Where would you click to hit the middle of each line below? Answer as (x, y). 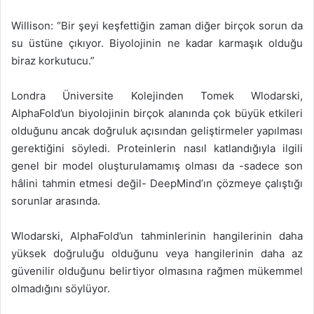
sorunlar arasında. (56, 201)
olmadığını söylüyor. (61, 289)
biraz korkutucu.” (53, 61)
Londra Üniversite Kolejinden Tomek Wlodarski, (157, 96)
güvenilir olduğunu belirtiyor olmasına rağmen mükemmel (157, 271)
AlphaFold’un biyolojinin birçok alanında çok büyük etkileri (157, 114)
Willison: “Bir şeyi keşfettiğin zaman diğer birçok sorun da (157, 26)
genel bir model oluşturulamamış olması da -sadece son (157, 166)
